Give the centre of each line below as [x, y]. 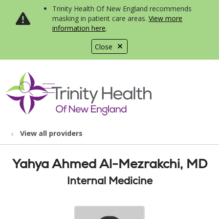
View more [165, 18]
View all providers [51, 133]
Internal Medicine [109, 181]
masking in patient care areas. [100, 18]
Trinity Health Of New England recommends [122, 9]
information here [79, 28]
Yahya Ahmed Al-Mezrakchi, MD [109, 164]
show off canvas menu [114, 87]
